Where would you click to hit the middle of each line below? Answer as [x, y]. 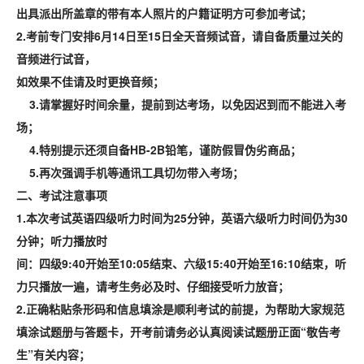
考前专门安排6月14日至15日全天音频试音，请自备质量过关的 [184, 36]
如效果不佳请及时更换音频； [90, 81]
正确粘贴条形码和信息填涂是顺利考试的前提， [145, 309]
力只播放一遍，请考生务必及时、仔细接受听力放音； [153, 286]
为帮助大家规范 [305, 309]
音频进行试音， [56, 58]
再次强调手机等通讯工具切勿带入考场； [141, 172]
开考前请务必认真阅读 [187, 331]
